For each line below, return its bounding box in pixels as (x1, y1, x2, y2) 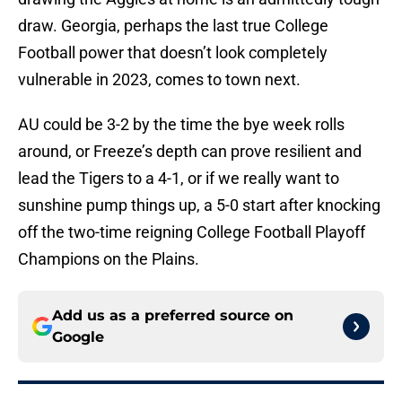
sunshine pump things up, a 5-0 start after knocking (18, 196, 380, 215)
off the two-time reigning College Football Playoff (18, 223, 365, 242)
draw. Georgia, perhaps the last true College (18, 16, 328, 36)
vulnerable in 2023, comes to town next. (18, 70, 301, 90)
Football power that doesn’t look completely (18, 43, 328, 63)
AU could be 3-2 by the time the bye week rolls (18, 115, 345, 135)
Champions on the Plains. (18, 249, 199, 269)
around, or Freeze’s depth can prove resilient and (18, 142, 362, 162)
